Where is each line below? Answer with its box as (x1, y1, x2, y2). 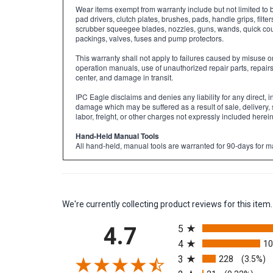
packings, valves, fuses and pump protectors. (76, 38, 224, 49)
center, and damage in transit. (76, 77, 173, 88)
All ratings (177, 216, 220, 228)
